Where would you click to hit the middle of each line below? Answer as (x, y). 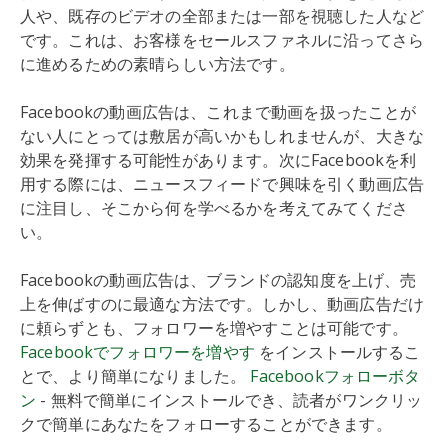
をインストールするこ (337, 352)
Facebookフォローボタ (335, 376)
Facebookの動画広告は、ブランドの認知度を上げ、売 (218, 280)
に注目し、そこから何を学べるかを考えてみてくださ (214, 208)
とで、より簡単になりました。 (135, 376)
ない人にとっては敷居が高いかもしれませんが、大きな (222, 136)
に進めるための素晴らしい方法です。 (159, 64)
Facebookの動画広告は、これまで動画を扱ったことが (218, 112)
